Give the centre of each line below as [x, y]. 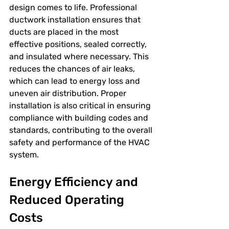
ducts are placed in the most [65, 32]
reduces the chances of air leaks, [73, 69]
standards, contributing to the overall [82, 130]
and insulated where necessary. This [80, 56]
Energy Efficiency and [75, 182]
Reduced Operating [68, 200]
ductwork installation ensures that [76, 20]
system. [24, 155]
